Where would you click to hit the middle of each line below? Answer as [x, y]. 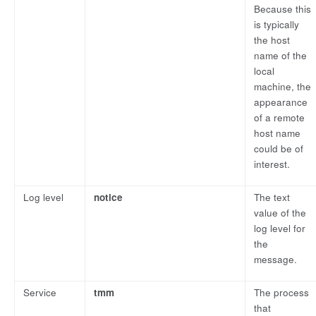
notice [108, 197]
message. [275, 260]
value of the [280, 213]
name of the [280, 56]
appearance [281, 102]
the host [272, 40]
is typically [276, 25]
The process [281, 293]
